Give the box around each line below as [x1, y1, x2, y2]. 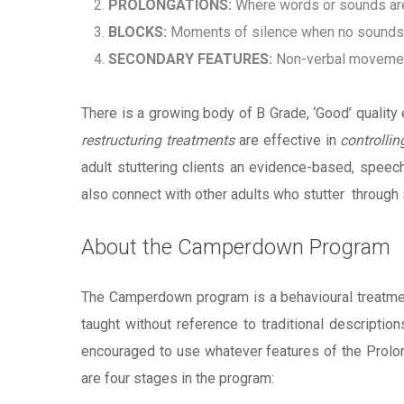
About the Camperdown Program [81, 234, 391, 260]
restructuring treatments [81, 132, 235, 149]
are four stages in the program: [81, 370, 275, 387]
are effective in [234, 132, 341, 149]
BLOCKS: [108, 23, 171, 41]
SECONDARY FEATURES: [108, 50, 277, 68]
